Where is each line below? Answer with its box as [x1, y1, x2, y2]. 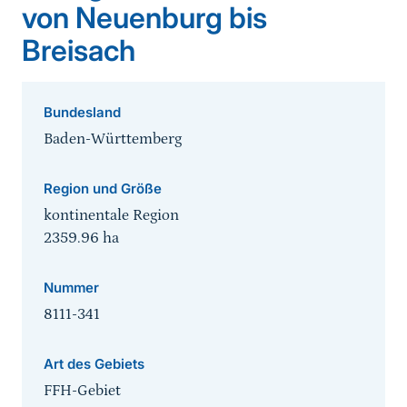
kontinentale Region [44, 206, 179, 225]
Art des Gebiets [44, 355, 144, 373]
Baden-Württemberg [44, 130, 182, 149]
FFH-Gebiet [44, 382, 121, 401]
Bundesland [44, 104, 121, 122]
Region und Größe [44, 180, 162, 198]
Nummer [44, 279, 99, 297]
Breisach [22, 33, 135, 69]
